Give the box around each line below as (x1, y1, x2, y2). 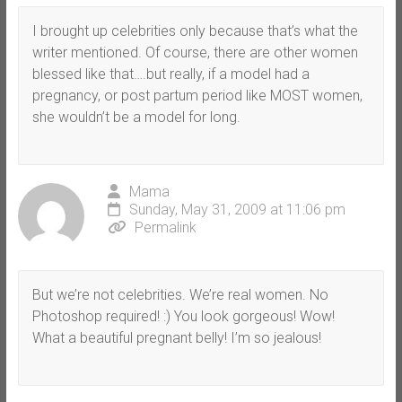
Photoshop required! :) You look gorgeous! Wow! (31, 308, 335, 326)
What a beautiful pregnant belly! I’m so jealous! (31, 329, 321, 347)
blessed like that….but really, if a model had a (31, 66, 310, 83)
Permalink (134, 219, 197, 237)
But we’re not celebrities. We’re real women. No (31, 286, 328, 304)
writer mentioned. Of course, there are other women (31, 44, 358, 62)
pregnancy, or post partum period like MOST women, (31, 87, 363, 105)
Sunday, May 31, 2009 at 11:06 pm (128, 201, 345, 219)
